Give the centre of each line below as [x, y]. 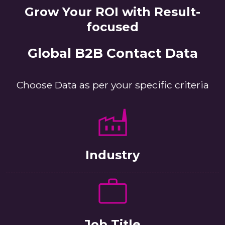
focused [113, 27]
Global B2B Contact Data [113, 53]
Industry [113, 155]
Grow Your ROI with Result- [113, 12]
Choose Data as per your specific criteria [113, 85]
